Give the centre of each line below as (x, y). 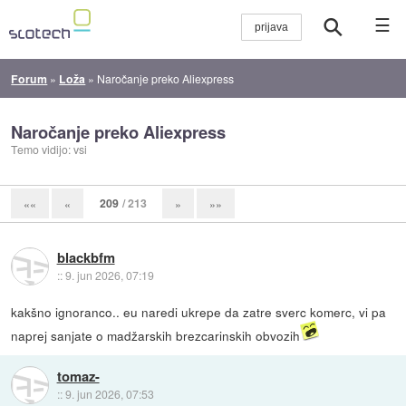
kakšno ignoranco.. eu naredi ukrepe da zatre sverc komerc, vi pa (199, 311)
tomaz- (78, 377)
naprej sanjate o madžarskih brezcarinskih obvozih (156, 335)
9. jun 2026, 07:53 (109, 394)
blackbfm (86, 257)
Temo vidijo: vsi (49, 150)
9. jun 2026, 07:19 (109, 275)
